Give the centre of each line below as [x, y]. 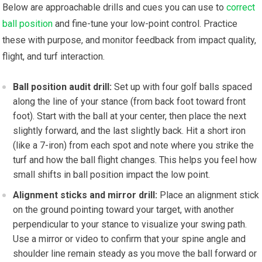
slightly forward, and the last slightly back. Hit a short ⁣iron [130, 131]
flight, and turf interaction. [54, 57]
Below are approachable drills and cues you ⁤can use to [115, 8]
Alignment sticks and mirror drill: [85, 195]
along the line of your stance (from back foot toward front [130, 102]
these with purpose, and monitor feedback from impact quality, [130, 40]
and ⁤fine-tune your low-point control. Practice [145, 24]
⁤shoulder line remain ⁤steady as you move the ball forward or [135, 254]
